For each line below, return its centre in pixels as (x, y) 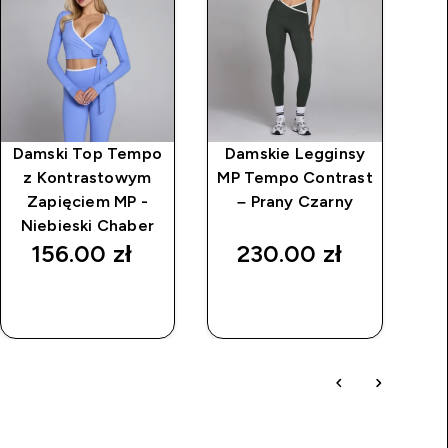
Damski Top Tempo (87, 153)
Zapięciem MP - (87, 201)
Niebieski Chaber (87, 225)
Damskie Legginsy (295, 153)
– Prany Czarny (295, 201)
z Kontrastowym (87, 177)
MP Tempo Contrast (295, 177)
